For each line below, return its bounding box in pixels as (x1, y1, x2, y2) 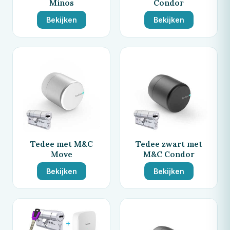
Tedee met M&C (30, 138, 93, 149)
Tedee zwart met (135, 138, 202, 149)
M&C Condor (143, 148, 195, 159)
